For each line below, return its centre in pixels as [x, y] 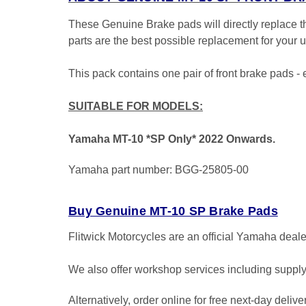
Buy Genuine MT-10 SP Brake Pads [173, 211]
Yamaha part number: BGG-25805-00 [158, 169]
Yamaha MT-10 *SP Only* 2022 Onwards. [172, 139]
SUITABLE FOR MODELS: [136, 106]
